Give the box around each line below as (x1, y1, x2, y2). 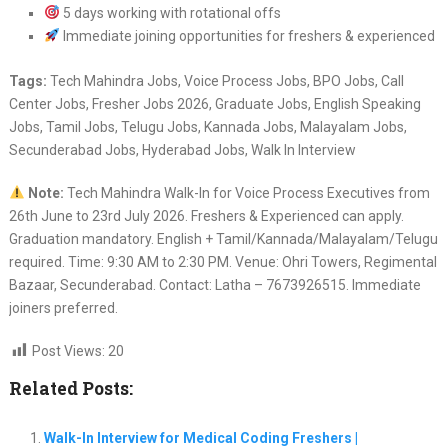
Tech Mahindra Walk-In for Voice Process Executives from (63, 184, 430, 201)
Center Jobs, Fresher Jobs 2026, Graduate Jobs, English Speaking (8, 95, 421, 112)
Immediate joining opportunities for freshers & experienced (59, 27, 435, 44)
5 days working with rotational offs (59, 4, 281, 21)
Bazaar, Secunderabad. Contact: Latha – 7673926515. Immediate (8, 276, 421, 293)
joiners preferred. (8, 299, 118, 316)
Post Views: (31, 342, 105, 359)
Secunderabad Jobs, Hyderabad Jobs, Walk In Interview (8, 141, 356, 158)
